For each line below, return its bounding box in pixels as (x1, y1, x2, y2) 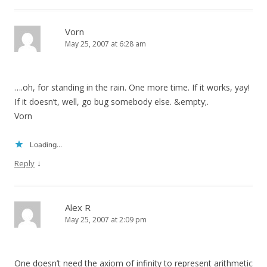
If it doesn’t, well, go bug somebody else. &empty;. (14, 96, 209, 108)
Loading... (30, 140, 62, 150)
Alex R (65, 201, 91, 214)
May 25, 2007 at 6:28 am (65, 39, 146, 49)
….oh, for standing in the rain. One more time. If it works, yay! (14, 82, 250, 94)
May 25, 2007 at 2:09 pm (65, 215, 147, 225)
